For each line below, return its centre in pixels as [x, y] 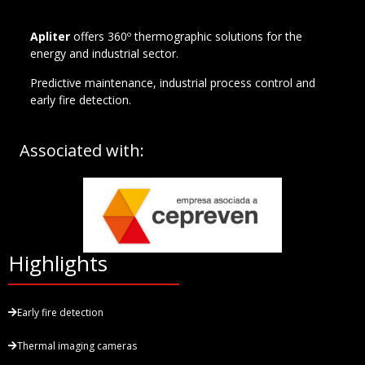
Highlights [58, 264]
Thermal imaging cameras [77, 346]
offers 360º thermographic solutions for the [186, 37]
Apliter [50, 37]
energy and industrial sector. [104, 54]
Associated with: [82, 151]
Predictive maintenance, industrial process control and [173, 82]
